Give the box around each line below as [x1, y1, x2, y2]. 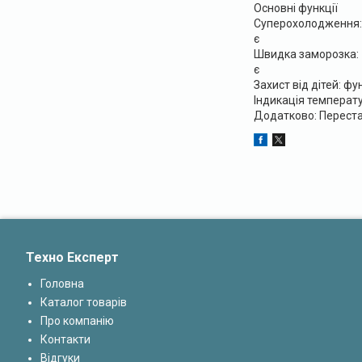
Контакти [40, 333, 90, 347]
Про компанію [40, 314, 114, 328]
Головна [40, 277, 84, 291]
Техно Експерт [26, 250, 119, 266]
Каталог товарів [40, 296, 127, 309]
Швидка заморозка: [253, 47, 359, 61]
